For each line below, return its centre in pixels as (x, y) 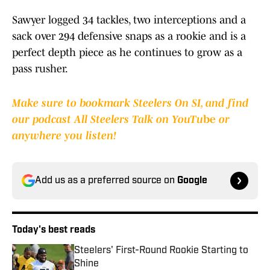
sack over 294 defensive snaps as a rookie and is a (129, 36)
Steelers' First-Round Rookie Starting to (161, 251)
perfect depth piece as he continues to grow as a (127, 53)
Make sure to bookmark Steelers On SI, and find (130, 103)
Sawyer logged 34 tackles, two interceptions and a (129, 20)
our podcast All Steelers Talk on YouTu (108, 120)
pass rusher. (40, 69)
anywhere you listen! (64, 136)
